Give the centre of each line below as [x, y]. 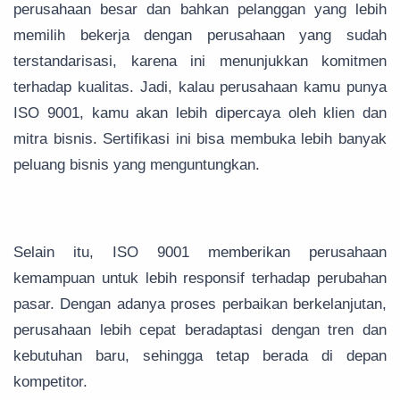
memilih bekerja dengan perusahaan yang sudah [200, 36]
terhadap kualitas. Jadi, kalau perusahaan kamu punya [200, 87]
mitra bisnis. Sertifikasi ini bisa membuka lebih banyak [200, 139]
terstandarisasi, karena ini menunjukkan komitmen [200, 62]
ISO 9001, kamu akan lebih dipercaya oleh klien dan [200, 113]
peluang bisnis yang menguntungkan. [137, 165]
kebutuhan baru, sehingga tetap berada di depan [200, 356]
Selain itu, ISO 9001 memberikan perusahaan [200, 253]
